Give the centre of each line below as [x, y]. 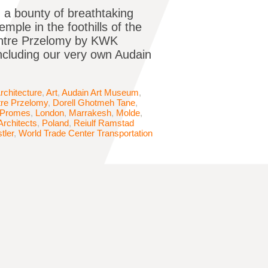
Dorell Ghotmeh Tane [94, 103]
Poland [55, 123]
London [50, 113]
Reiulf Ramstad [104, 123]
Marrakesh [90, 113]
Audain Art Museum [100, 93]
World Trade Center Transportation [86, 133]
